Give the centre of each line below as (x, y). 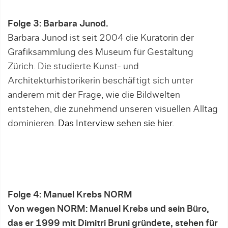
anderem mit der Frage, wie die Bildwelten (94, 95)
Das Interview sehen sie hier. (116, 124)
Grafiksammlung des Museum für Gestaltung (101, 52)
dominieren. (33, 124)
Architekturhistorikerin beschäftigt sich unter (101, 81)
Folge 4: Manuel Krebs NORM (70, 195)
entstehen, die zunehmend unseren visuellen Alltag (113, 109)
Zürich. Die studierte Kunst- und (73, 67)
